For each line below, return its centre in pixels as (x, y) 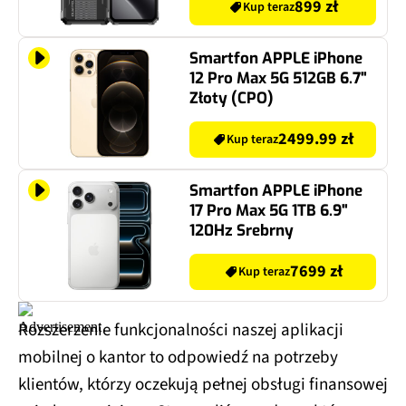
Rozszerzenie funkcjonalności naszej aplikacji (181, 331)
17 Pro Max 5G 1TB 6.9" (269, 211)
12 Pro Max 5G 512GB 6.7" (278, 79)
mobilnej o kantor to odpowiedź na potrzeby (178, 358)
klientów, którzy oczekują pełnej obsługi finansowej (203, 385)
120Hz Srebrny (242, 231)
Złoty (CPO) (232, 99)
